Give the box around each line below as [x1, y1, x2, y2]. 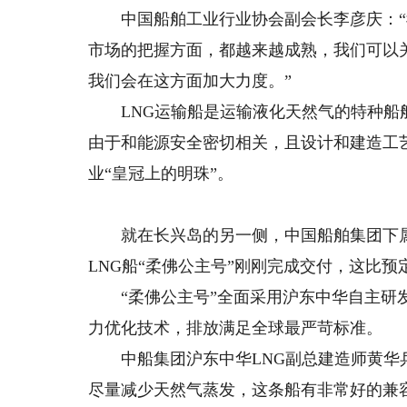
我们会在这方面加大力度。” [88, 72, 293, 90]
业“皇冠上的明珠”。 [88, 164, 234, 183]
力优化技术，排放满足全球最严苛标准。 [88, 319, 383, 337]
